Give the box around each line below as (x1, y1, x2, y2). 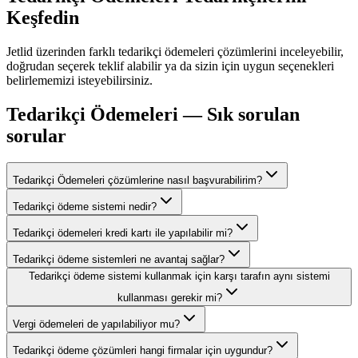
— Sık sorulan (178, 103, 300, 125)
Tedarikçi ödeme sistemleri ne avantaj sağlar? (13, 253, 225, 266)
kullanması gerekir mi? (117, 292, 222, 304)
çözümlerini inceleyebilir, (214, 44, 344, 58)
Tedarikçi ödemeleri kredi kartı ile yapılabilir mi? (13, 227, 233, 240)
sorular (6, 125, 66, 146)
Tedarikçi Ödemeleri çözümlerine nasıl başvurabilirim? (13, 174, 262, 187)
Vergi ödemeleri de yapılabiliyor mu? (13, 318, 180, 331)
